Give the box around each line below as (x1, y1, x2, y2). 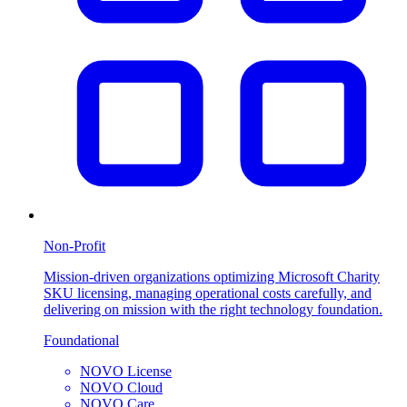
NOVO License (80, 362, 172, 379)
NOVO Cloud (80, 379, 163, 395)
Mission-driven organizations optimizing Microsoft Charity (44, 268, 380, 284)
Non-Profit (44, 237, 105, 253)
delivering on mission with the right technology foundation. (44, 301, 382, 317)
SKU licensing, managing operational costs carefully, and (44, 284, 372, 301)
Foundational (44, 332, 119, 348)
